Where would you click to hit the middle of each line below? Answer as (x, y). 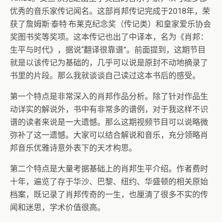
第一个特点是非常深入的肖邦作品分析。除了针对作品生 (109, 97)
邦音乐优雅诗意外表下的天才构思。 (73, 148)
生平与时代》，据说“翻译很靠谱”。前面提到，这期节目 (108, 50)
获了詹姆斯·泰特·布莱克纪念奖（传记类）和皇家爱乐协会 (111, 24)
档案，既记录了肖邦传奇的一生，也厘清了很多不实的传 (109, 195)
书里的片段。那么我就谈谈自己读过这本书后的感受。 (105, 76)
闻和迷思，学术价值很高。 (57, 208)
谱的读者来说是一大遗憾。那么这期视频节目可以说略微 (109, 122)
